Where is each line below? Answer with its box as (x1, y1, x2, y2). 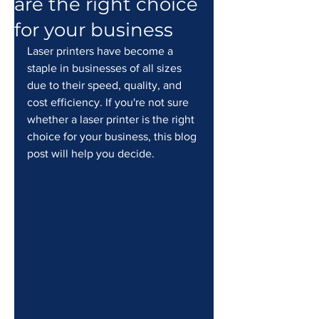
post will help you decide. (27, 147, 155, 159)
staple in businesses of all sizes (27, 62, 184, 74)
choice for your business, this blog (27, 130, 199, 142)
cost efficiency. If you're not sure (27, 96, 192, 108)
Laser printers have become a (27, 45, 176, 57)
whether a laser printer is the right (27, 113, 197, 125)
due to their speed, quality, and (27, 79, 184, 91)
